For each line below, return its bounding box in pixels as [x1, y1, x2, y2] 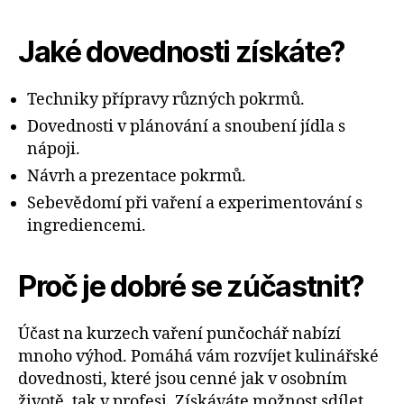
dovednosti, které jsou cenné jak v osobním [18, 368, 347, 390]
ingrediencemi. [27, 215, 146, 236]
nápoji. [27, 138, 80, 160]
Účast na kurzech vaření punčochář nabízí [18, 323, 341, 344]
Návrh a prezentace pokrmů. [27, 165, 246, 187]
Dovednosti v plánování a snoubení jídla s [27, 115, 345, 137]
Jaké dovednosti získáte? [18, 33, 345, 69]
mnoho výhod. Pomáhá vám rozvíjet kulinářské [18, 345, 379, 367]
